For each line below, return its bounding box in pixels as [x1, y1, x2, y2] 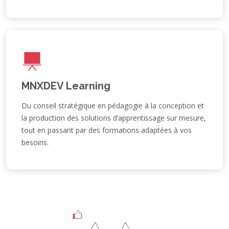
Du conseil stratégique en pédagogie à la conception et [21, 100, 204, 110]
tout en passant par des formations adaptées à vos [21, 125, 192, 135]
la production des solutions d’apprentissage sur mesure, [21, 112, 206, 123]
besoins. [21, 137, 49, 147]
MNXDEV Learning [21, 79, 110, 92]
